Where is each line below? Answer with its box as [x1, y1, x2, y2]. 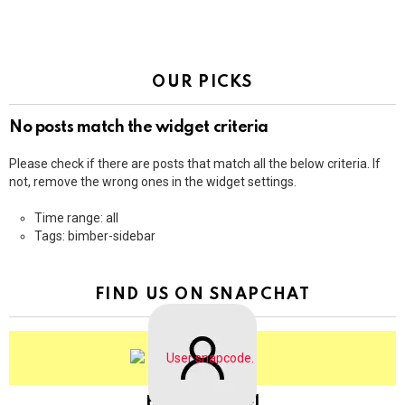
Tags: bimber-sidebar [34, 229, 155, 243]
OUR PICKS [152, 74, 253, 90]
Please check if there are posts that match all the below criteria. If [9, 156, 381, 171]
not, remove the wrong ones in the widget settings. [9, 174, 297, 189]
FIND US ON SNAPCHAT [94, 287, 311, 303]
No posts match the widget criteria [9, 119, 268, 136]
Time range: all [34, 211, 118, 225]
